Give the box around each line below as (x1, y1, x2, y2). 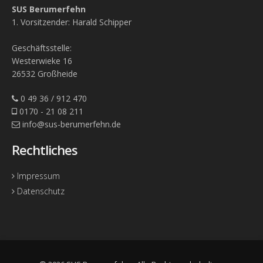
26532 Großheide (12, 68, 77, 80)
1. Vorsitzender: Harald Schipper (12, 16, 131, 28)
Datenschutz (15, 186, 65, 197)
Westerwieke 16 (12, 55, 72, 67)
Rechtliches (12, 141, 77, 159)
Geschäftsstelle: (12, 42, 72, 54)
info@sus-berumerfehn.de (20, 119, 121, 130)
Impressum (15, 170, 60, 182)
